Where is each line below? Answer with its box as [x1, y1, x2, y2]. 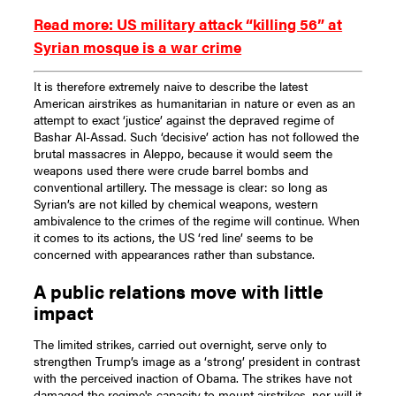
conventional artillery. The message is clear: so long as [34, 178, 329, 196]
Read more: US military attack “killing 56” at [34, 11, 343, 34]
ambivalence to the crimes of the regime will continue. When [34, 211, 361, 230]
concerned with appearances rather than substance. [34, 245, 316, 263]
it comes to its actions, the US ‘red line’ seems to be [34, 228, 314, 247]
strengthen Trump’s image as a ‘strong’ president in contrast [34, 352, 361, 370]
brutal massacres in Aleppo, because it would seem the [34, 144, 333, 163]
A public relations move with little [34, 278, 324, 305]
